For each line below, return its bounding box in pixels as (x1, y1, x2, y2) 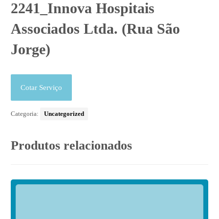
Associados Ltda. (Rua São (11, 21, 180, 37)
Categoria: (11, 110, 41, 118)
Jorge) (11, 41, 51, 58)
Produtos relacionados (11, 138, 132, 153)
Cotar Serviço (21, 84, 63, 92)
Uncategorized (44, 110, 85, 118)
